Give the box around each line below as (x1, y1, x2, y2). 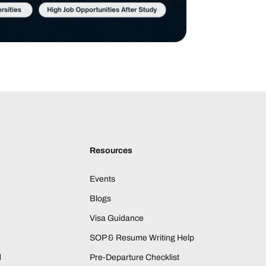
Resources (89, 145, 132, 155)
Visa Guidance (89, 213, 144, 223)
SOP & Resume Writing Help (89, 233, 194, 242)
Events (89, 174, 115, 183)
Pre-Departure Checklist (89, 252, 179, 262)
